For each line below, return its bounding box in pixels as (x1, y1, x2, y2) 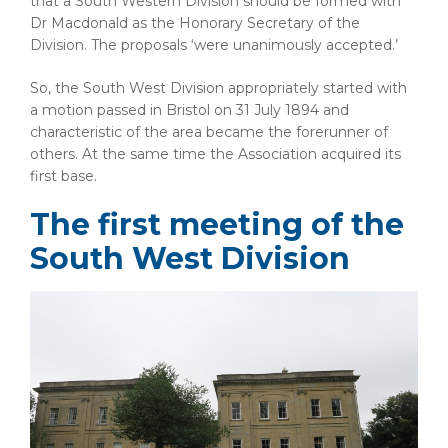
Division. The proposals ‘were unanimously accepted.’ (30, 36, 398, 54)
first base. (30, 167, 97, 185)
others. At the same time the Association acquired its (30, 145, 401, 163)
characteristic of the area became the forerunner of (30, 123, 388, 141)
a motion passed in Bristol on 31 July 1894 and (30, 101, 349, 119)
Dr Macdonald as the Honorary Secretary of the (30, 14, 360, 32)
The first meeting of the (30, 206, 404, 243)
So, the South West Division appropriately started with (30, 79, 407, 97)
